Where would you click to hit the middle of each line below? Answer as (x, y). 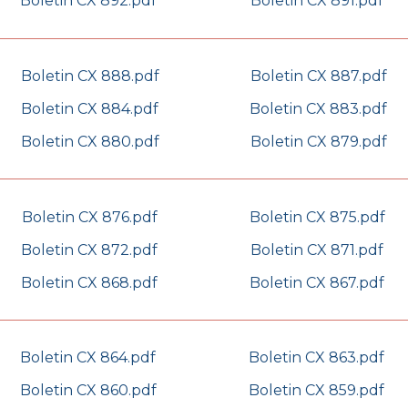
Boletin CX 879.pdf (318, 141)
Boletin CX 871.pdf (317, 250)
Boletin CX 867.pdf (317, 282)
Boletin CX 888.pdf (90, 76)
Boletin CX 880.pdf (90, 141)
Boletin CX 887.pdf (318, 76)
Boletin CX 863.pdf (316, 358)
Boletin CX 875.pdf (317, 217)
